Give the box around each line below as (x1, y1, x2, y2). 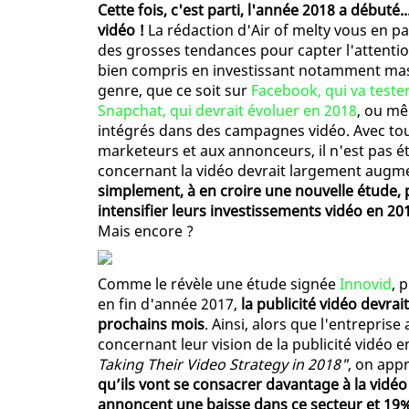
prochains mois (98, 314, 204, 335)
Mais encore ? (98, 221, 194, 242)
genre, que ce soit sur (98, 80, 251, 101)
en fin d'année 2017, (98, 294, 241, 315)
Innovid (340, 274, 392, 295)
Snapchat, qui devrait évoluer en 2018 (98, 100, 357, 121)
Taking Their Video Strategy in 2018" (98, 354, 348, 375)
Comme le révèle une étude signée (98, 274, 340, 295)
